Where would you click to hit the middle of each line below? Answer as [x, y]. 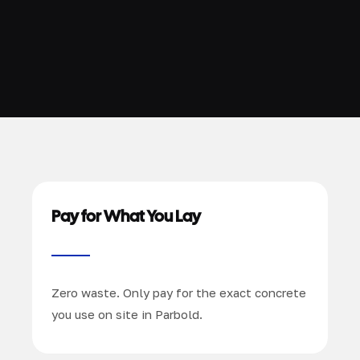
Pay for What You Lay [126, 216]
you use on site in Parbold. [127, 314]
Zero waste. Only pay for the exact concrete [179, 292]
